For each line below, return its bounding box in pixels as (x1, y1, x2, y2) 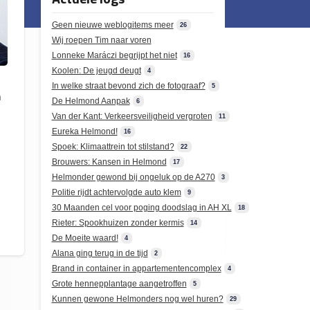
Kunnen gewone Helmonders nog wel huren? (51, 294, 224, 304)
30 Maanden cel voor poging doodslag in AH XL (51, 203, 232, 212)
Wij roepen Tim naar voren (51, 35, 152, 45)
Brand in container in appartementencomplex (51, 264, 221, 273)
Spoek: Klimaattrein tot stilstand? (51, 142, 174, 152)
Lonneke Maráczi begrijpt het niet (51, 51, 177, 60)
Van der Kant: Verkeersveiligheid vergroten (51, 111, 212, 121)
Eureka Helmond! (51, 127, 118, 136)
